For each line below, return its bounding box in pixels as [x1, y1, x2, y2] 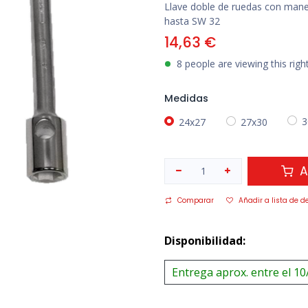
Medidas [164, 91, 208, 106]
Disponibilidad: [164, 232, 245, 248]
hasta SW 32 [164, 14, 220, 28]
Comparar [177, 195, 214, 206]
